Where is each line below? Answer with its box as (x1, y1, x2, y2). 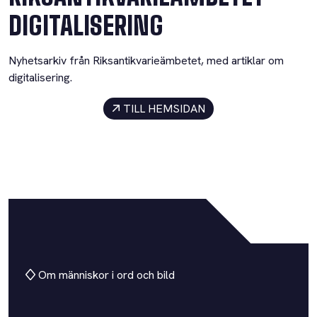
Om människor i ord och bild (35, 267, 175, 283)
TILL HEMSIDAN (123, 100, 206, 116)
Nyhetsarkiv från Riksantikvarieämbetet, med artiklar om (8, 52, 284, 68)
